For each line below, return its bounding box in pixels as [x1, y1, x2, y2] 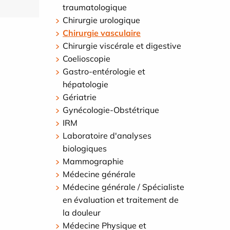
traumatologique [63, 2, 127, 13]
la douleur [63, 207, 101, 218]
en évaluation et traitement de [63, 195, 179, 205]
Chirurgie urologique [63, 15, 140, 26]
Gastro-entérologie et [63, 66, 145, 77]
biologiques [63, 143, 107, 154]
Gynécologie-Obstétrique [63, 105, 159, 116]
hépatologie [63, 79, 108, 90]
